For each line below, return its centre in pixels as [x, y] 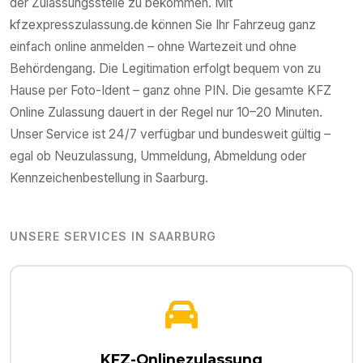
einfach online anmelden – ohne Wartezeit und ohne [153, 47]
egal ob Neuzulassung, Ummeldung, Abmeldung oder [158, 156]
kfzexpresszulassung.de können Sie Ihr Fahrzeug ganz [163, 25]
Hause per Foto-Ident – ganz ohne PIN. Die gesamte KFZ [171, 91]
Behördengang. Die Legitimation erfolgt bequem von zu [165, 69]
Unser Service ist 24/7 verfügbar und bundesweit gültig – [170, 135]
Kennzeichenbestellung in [83, 178]
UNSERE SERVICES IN [79, 237]
